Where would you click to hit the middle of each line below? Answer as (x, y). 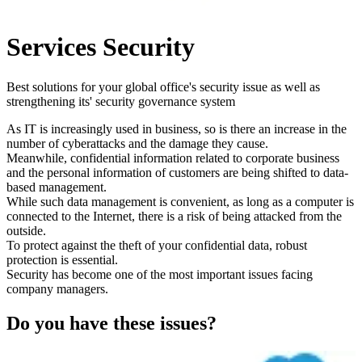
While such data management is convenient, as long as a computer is (180, 201)
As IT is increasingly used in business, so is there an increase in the (177, 128)
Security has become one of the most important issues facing (160, 274)
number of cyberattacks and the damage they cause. (137, 143)
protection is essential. (62, 259)
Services (51, 47)
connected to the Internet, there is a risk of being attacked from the (174, 216)
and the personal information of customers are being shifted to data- (177, 172)
